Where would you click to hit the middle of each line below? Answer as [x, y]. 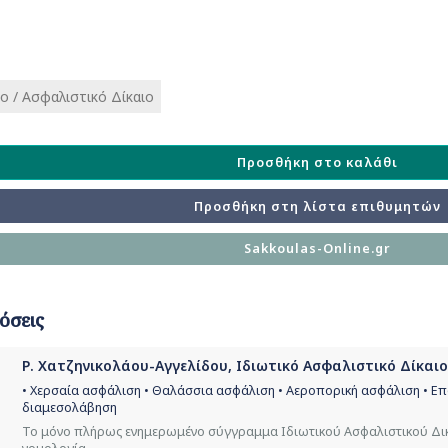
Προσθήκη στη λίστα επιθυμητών [318, 206]
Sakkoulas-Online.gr [318, 249]
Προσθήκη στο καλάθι [318, 163]
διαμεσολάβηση [69, 408]
